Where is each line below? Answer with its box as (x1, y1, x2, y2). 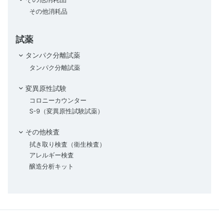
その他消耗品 (29, 8, 67, 16)
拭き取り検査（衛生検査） (29, 140, 106, 148)
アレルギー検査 (29, 152, 74, 159)
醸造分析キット (29, 162, 74, 170)
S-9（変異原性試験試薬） (29, 108, 104, 115)
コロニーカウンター (29, 96, 87, 104)
